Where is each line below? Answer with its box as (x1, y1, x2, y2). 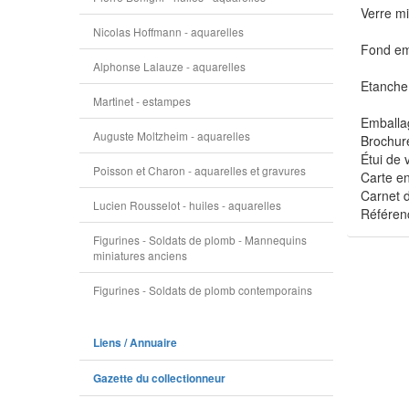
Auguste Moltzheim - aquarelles (93, 128, 250, 143)
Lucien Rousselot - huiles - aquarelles (93, 197, 281, 213)
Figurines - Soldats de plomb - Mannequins (93, 232, 307, 247)
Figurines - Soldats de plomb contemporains (93, 282, 312, 298)
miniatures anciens (93, 247, 187, 263)
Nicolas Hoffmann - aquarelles (93, 24, 244, 39)
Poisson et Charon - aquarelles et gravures (93, 163, 306, 178)
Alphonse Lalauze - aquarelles (93, 58, 246, 74)
